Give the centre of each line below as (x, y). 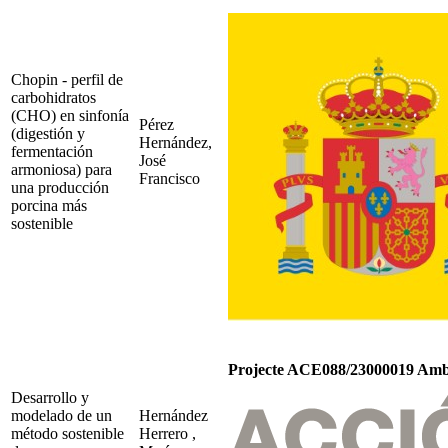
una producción (60, 187)
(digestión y (48, 133)
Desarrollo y (50, 397)
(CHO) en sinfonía (70, 115)
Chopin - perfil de (67, 79)
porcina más (49, 205)
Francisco (169, 178)
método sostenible (67, 433)
